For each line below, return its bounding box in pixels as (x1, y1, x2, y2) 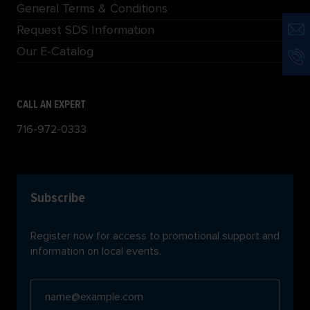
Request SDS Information (17, 22, 154, 38)
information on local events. (30, 244, 161, 259)
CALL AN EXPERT (17, 98, 86, 111)
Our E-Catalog (17, 44, 93, 60)
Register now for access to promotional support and (30, 229, 280, 244)
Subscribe (30, 190, 85, 207)
